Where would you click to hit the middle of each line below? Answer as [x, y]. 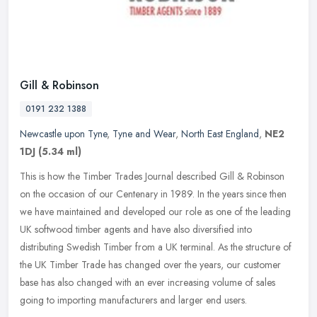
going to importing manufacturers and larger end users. [133, 300]
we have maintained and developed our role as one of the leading [155, 212]
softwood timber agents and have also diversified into [143, 230]
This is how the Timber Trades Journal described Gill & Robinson [152, 177]
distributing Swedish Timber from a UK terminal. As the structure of [156, 247]
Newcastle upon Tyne [63, 134]
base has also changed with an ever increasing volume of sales [148, 283]
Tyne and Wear [144, 134]
